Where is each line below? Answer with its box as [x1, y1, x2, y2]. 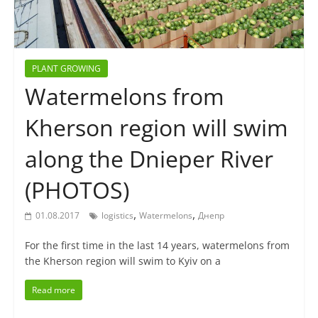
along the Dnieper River [24, 143, 273, 175]
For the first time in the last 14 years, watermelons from [24, 238, 290, 253]
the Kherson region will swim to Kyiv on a [24, 254, 221, 268]
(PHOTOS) [24, 175, 129, 206]
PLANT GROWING [31, 62, 101, 75]
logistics [101, 209, 133, 222]
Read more [31, 284, 75, 297]
